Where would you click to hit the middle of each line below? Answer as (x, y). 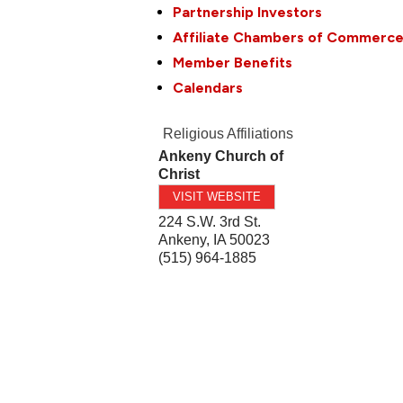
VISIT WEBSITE (217, 196)
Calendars (208, 87)
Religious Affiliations (228, 133)
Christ (179, 174)
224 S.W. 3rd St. (210, 221)
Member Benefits (233, 62)
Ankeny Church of (221, 156)
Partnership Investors (248, 12)
